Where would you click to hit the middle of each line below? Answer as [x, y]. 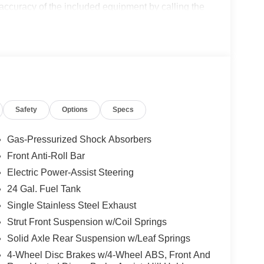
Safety [27, 109]
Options [75, 109]
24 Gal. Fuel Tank [44, 189]
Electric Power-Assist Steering [70, 172]
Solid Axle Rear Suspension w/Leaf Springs [98, 238]
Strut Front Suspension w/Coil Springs [87, 222]
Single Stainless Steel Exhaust [71, 205]
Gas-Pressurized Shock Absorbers [79, 139]
